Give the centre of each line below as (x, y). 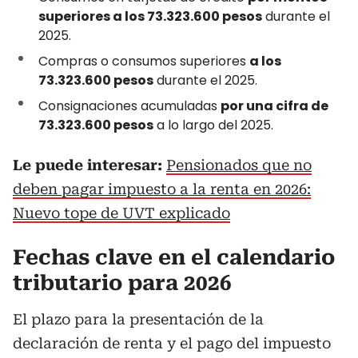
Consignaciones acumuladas (129, 106)
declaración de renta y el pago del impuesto (172, 343)
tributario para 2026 (122, 283)
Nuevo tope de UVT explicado (121, 213)
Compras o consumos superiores (144, 61)
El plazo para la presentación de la (138, 319)
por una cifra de (274, 106)
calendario (276, 257)
